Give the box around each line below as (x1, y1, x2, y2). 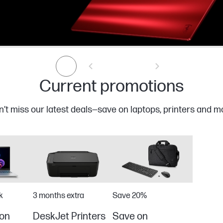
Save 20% (112, 191, 147, 201)
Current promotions (39, 76, 184, 97)
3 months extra (32, 191, 84, 201)
